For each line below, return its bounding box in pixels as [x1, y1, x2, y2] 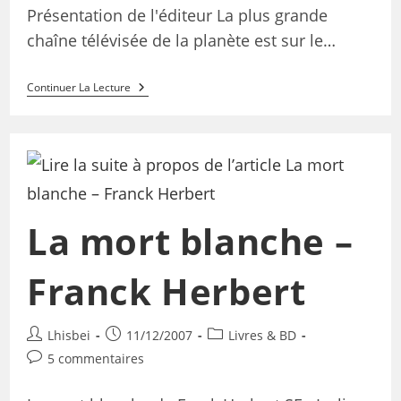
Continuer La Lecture [26, 79, 131, 95]
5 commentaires [47, 350, 144, 368]
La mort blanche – [26, 217, 354, 267]
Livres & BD [227, 327, 296, 345]
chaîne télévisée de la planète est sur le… [26, 29, 336, 51]
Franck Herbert [26, 267, 306, 317]
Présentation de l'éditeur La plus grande [26, 4, 328, 26]
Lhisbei [47, 327, 90, 345]
